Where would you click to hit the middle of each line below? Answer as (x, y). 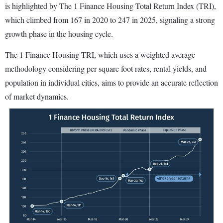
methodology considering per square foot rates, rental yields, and (106, 69)
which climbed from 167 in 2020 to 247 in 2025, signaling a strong (110, 20)
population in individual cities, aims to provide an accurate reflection (111, 83)
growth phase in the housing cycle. (59, 34)
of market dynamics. (37, 97)
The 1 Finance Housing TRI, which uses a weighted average (100, 55)
